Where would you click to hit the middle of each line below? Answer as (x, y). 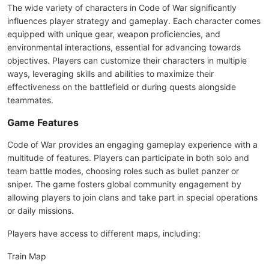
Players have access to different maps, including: (104, 233)
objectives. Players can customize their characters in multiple (127, 60)
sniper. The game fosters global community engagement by (124, 184)
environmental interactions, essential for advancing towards (124, 47)
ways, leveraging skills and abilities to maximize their (110, 74)
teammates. (30, 100)
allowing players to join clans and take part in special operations (132, 197)
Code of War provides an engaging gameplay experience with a (132, 144)
